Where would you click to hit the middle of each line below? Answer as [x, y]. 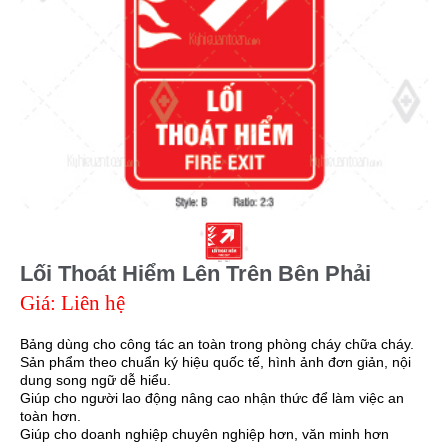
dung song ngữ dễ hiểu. [95, 379]
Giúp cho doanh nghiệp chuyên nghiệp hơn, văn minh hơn [204, 433]
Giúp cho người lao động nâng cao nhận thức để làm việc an [212, 397]
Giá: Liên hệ [72, 302]
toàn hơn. [50, 415]
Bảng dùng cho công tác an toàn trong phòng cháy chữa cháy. [217, 343]
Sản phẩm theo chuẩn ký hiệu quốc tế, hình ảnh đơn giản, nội [215, 361]
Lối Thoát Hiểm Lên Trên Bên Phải [195, 273]
